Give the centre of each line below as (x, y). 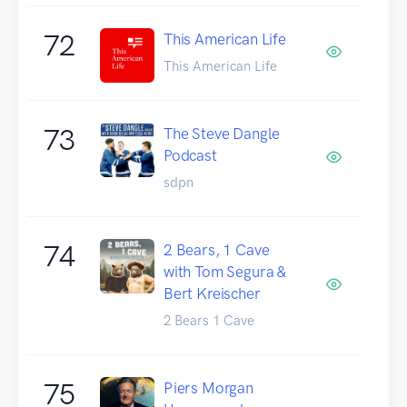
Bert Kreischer (212, 293)
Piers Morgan (208, 387)
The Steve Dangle (222, 133)
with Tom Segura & (225, 271)
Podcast (190, 155)
